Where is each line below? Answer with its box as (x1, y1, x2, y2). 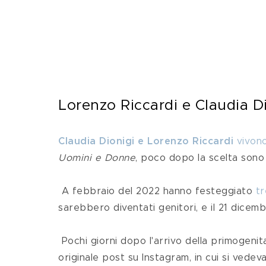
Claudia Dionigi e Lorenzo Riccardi (58, 137, 233, 146)
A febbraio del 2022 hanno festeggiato (61, 186, 256, 196)
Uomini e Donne (58, 153, 135, 163)
